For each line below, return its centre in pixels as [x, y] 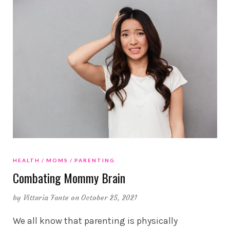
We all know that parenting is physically [95, 221]
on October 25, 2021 [104, 198]
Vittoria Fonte [46, 198]
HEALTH [26, 160]
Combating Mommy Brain [69, 178]
